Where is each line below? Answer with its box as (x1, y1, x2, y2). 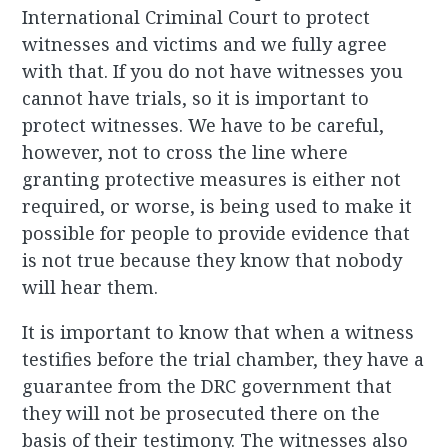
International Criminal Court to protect (22, 5, 371, 30)
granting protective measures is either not (22, 167, 402, 192)
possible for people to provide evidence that (22, 221, 411, 246)
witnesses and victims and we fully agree (22, 32, 388, 57)
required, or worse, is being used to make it (22, 194, 413, 219)
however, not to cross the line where (22, 140, 349, 165)
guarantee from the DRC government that (22, 374, 393, 399)
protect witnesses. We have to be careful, (22, 113, 385, 138)
